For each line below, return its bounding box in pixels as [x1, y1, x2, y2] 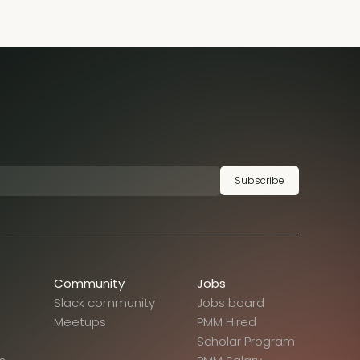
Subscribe [235, 174, 284, 188]
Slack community [54, 294, 156, 312]
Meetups [54, 313, 107, 331]
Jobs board [196, 294, 264, 312]
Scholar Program [196, 333, 295, 350]
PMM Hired [196, 313, 256, 331]
